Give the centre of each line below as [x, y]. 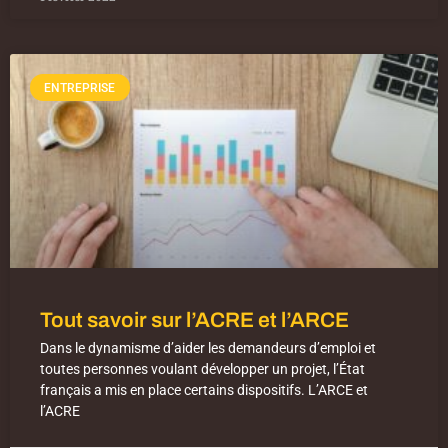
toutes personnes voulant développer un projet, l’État [202, 369]
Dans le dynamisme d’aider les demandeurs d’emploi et [208, 348]
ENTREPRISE [80, 87]
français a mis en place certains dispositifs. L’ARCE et [204, 390]
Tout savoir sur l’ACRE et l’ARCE [194, 320]
